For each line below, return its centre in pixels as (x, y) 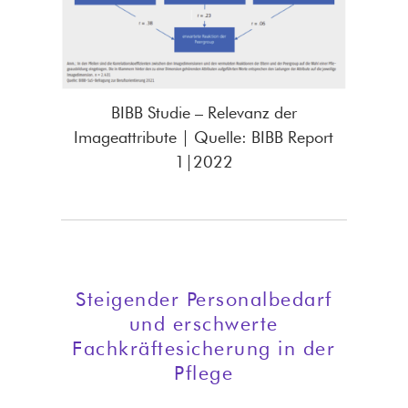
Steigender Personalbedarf (204, 299)
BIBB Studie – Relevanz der (204, 112)
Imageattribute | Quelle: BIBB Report (204, 137)
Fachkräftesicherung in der (204, 348)
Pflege (204, 373)
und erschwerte (204, 324)
